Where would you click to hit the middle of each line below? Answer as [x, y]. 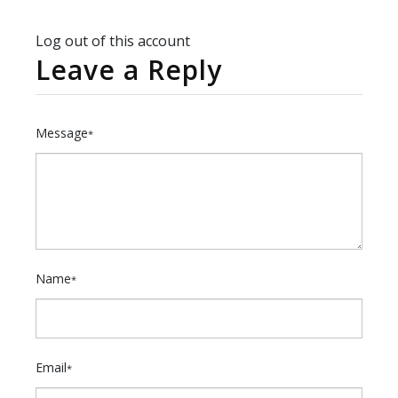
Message [62, 133]
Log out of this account [113, 41]
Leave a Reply [129, 70]
